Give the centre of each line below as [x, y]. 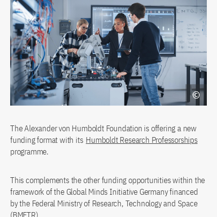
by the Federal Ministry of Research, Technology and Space [104, 204]
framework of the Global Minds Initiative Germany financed [104, 192]
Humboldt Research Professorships [142, 140]
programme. [30, 152]
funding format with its [48, 140]
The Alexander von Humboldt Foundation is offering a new [103, 129]
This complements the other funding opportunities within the [108, 180]
